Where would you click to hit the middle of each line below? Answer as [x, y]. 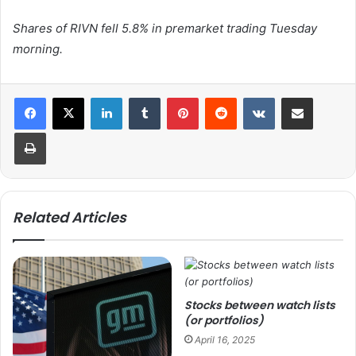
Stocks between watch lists [260, 306]
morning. [38, 49]
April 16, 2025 [225, 340]
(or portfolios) [224, 321]
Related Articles [70, 218]
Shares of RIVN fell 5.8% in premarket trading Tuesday [165, 29]
